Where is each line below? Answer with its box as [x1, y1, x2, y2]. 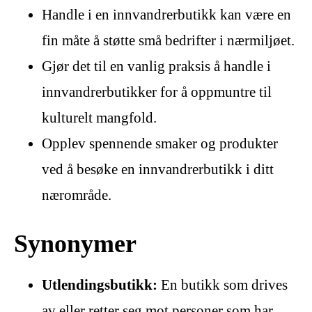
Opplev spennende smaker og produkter [42, 135, 278, 153]
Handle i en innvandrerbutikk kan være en [42, 6, 291, 24]
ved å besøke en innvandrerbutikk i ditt [42, 161, 274, 178]
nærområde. [42, 187, 111, 204]
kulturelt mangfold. [42, 109, 157, 127]
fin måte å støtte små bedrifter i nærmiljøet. [42, 32, 295, 49]
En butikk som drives [157, 276, 288, 293]
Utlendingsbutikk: [42, 276, 157, 293]
